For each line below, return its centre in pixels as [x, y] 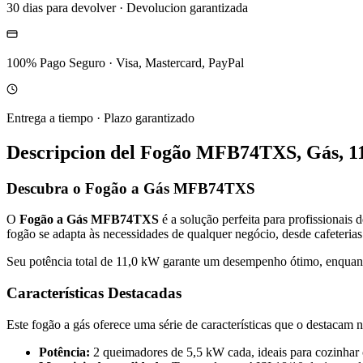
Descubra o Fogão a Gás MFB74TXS [131, 188]
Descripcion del [73, 152]
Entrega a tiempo [50, 117]
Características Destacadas [94, 293]
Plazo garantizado [149, 117]
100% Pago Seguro [56, 62]
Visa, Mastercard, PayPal [180, 62]
